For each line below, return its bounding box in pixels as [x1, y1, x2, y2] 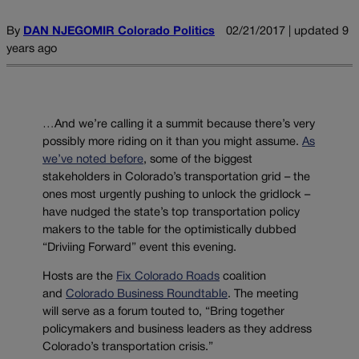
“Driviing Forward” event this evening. [42, 242, 236, 253]
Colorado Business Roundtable [66, 289, 228, 301]
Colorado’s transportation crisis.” [42, 342, 213, 353]
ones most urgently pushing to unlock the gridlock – [42, 189, 310, 200]
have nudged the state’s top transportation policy [42, 207, 300, 218]
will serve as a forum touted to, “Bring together [42, 307, 284, 318]
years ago [6, 43, 57, 54]
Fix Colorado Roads [116, 272, 220, 283]
